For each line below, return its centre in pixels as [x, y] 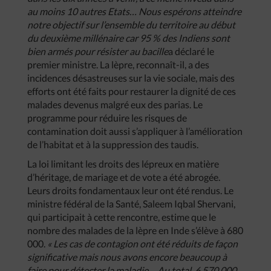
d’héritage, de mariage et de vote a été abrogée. [124, 177]
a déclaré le [191, 51]
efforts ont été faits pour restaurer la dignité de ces [132, 91]
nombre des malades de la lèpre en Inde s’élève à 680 [135, 230]
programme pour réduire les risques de [107, 118]
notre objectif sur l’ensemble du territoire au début [131, 24]
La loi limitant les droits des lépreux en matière [123, 164]
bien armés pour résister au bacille [98, 51]
